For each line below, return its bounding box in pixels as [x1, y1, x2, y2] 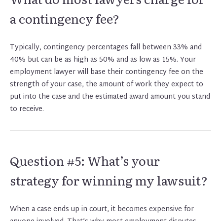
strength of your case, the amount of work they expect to [10, 78, 203, 91]
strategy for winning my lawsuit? [10, 171, 208, 190]
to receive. [10, 103, 44, 116]
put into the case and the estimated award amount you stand [10, 91, 210, 104]
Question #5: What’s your [10, 151, 160, 170]
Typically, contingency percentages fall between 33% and [10, 41, 202, 54]
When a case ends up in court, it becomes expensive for [10, 203, 194, 216]
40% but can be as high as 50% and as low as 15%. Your [10, 54, 196, 67]
